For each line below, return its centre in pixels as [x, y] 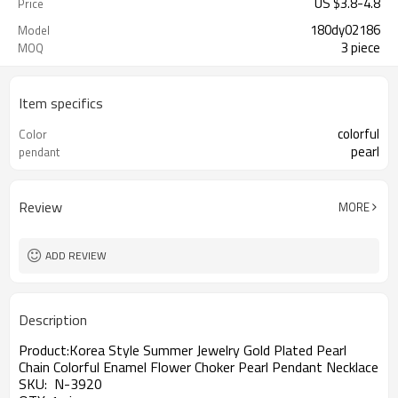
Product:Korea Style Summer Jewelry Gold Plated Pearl [183, 350]
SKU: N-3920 [60, 384]
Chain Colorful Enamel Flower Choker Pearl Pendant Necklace [199, 367]
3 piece [361, 48]
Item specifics [61, 103]
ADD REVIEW [76, 255]
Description [53, 320]
